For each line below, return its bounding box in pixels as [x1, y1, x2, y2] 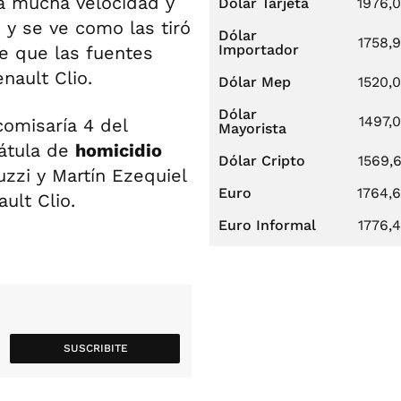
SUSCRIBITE [63, 342, 128, 355]
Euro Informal [218, 217, 316, 234]
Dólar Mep [218, 73, 291, 90]
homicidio [75, 140, 162, 162]
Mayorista [218, 120, 286, 137]
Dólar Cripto [218, 152, 305, 169]
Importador [218, 41, 299, 58]
